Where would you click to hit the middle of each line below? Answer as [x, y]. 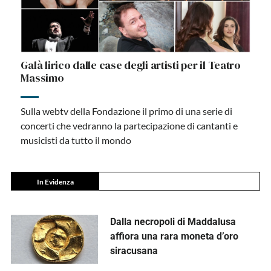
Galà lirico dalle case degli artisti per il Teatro [131, 65]
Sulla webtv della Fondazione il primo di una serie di [127, 111]
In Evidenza [55, 182]
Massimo [42, 78]
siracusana [134, 251]
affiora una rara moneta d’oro [174, 237]
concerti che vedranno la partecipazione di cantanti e [129, 126]
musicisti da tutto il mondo [76, 140]
